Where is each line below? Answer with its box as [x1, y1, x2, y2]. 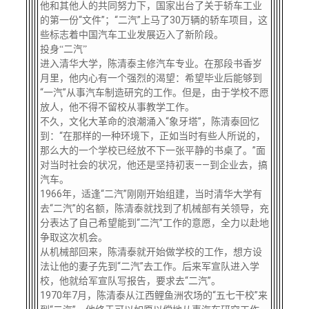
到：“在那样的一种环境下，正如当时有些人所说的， [39, 130, 266, 141]
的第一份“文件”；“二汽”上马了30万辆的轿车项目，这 [39, 14, 268, 26]
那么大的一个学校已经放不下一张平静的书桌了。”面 [39, 145, 266, 156]
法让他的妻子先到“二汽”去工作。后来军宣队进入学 [39, 261, 259, 272]
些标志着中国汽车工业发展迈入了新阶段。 [39, 29, 223, 40]
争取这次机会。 [39, 232, 108, 243]
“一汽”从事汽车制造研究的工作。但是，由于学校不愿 [39, 87, 269, 98]
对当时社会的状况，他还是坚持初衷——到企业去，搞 [39, 159, 268, 170]
